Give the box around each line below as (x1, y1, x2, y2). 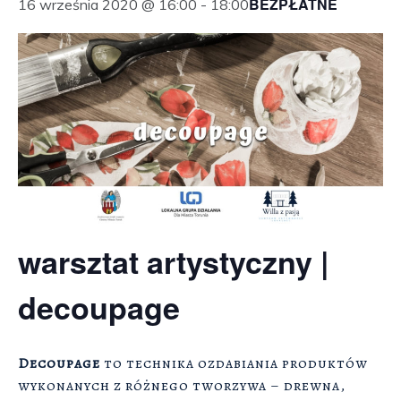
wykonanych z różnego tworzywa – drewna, (18, 376, 346, 397)
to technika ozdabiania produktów (100, 354, 368, 374)
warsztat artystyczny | (18, 239, 329, 283)
